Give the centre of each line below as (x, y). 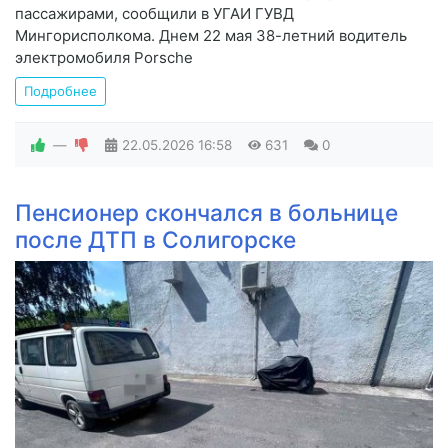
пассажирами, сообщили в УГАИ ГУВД (154, 14)
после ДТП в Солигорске (155, 240)
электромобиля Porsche (104, 58)
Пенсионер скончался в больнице (206, 213)
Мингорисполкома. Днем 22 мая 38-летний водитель (211, 36)
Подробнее (60, 91)
